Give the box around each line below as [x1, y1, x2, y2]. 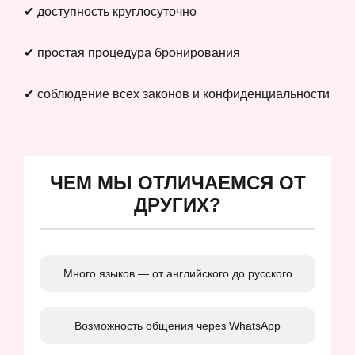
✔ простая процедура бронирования [24, 45, 240, 59]
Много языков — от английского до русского [63, 266, 292, 280]
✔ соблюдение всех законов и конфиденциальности [24, 86, 330, 101]
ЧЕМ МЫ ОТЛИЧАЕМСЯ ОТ [49, 171, 306, 193]
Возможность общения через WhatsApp [74, 319, 281, 332]
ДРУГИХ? [134, 193, 221, 216]
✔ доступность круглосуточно [24, 4, 197, 18]
